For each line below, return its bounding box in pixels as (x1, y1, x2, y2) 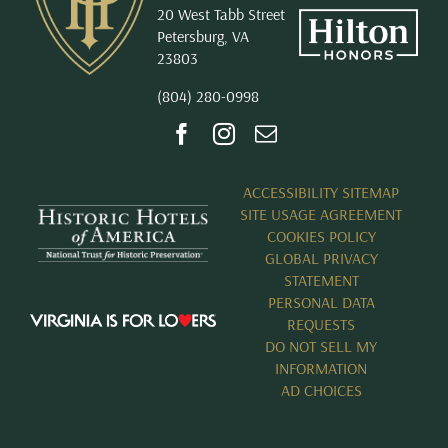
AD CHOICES (280, 379, 362, 400)
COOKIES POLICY (266, 225, 376, 246)
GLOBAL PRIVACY (264, 247, 378, 268)
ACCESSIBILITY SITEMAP (243, 181, 399, 202)
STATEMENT (283, 269, 359, 290)
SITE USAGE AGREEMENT (240, 203, 402, 224)
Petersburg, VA (156, 25, 249, 46)
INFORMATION (275, 357, 367, 378)
